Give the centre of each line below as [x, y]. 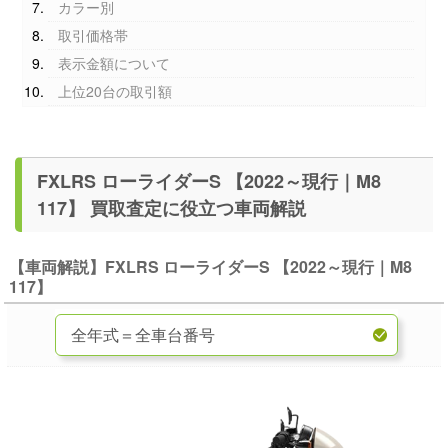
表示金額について [114, 63]
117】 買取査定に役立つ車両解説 [198, 208]
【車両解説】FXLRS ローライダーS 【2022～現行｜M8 [211, 267]
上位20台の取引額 [115, 91]
